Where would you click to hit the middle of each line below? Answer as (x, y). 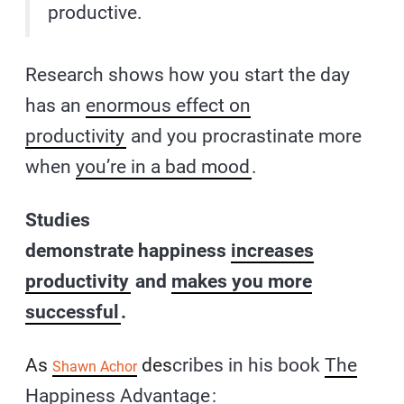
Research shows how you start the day (188, 74)
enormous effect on (169, 105)
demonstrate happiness (129, 250)
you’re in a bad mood (163, 166)
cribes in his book (249, 365)
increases (273, 250)
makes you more (242, 281)
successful (73, 312)
